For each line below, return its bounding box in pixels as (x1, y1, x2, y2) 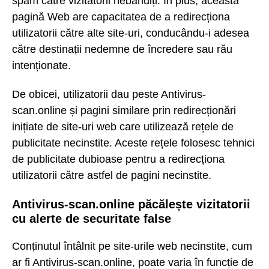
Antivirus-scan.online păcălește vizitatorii (12, 197, 250, 211)
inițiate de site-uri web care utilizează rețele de (12, 121, 234, 133)
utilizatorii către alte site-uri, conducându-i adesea (12, 26, 249, 39)
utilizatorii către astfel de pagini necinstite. (12, 169, 211, 182)
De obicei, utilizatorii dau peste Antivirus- (12, 88, 206, 101)
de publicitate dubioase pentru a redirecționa (12, 153, 225, 166)
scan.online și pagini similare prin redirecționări (12, 104, 236, 117)
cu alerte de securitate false (12, 211, 171, 225)
